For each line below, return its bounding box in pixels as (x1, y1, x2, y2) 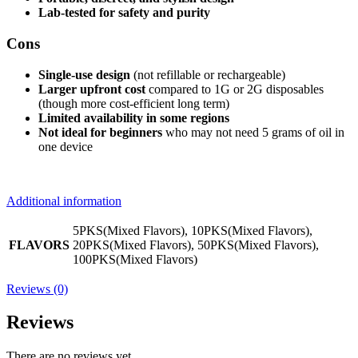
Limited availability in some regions (38, 110, 229, 125)
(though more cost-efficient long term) (38, 96, 229, 110)
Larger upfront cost (38, 82, 145, 96)
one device (38, 139, 93, 153)
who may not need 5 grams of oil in (162, 125, 344, 139)
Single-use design (38, 67, 130, 82)
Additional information (6, 193, 121, 208)
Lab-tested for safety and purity (38, 6, 210, 20)
